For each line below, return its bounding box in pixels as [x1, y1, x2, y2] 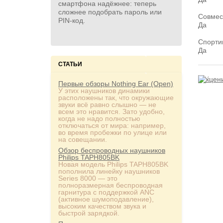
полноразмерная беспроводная [58, 181, 163, 189]
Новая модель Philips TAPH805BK [58, 160, 168, 168]
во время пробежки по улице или [58, 128, 167, 136]
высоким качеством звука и [58, 202, 146, 210]
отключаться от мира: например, [58, 121, 166, 129]
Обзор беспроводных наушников [58, 146, 165, 154]
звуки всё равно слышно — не [58, 101, 156, 109]
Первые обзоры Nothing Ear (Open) [58, 80, 173, 88]
